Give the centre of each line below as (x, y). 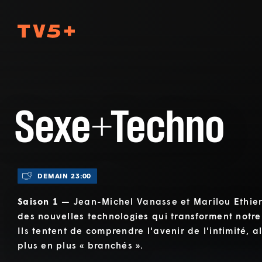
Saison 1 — (46, 201)
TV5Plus (149, 30)
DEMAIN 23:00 (65, 175)
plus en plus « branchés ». (81, 245)
